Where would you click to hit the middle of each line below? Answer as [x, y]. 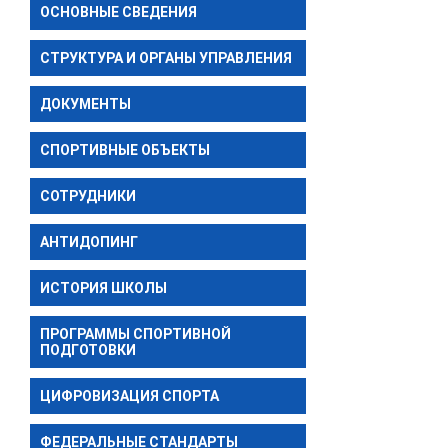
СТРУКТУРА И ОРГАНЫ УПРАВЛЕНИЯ [166, 57]
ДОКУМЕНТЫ [85, 103]
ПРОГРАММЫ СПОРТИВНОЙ [135, 333]
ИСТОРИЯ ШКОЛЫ [103, 287]
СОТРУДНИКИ [88, 195]
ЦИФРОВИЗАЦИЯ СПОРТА [129, 395]
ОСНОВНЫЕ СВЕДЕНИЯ [118, 11]
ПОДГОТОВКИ [88, 349]
